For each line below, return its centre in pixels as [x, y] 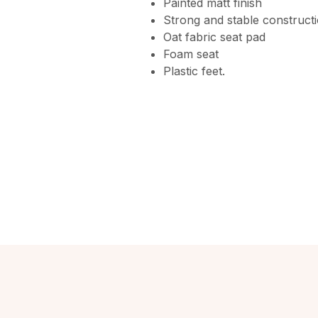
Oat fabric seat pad [214, 37]
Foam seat [191, 54]
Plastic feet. [194, 71]
